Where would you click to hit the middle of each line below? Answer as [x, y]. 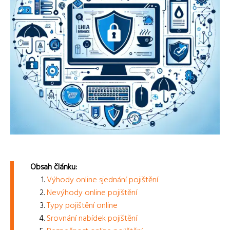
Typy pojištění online [82, 206]
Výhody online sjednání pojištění [102, 180]
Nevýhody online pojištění [92, 193]
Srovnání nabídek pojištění [92, 219]
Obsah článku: [54, 167]
